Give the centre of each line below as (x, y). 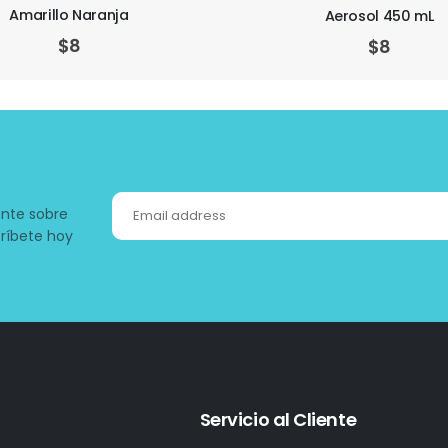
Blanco (379, 15)
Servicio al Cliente (278, 420)
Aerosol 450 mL (69, 15)
